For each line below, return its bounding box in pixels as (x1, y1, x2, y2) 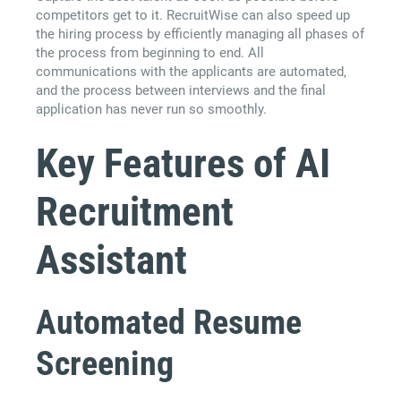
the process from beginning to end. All (36, 45, 264, 62)
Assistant (36, 235, 187, 284)
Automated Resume (36, 302, 302, 342)
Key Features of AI (36, 139, 330, 187)
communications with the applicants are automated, (36, 64, 346, 81)
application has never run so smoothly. (36, 101, 267, 118)
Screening (36, 343, 174, 383)
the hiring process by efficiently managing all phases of (36, 26, 364, 43)
